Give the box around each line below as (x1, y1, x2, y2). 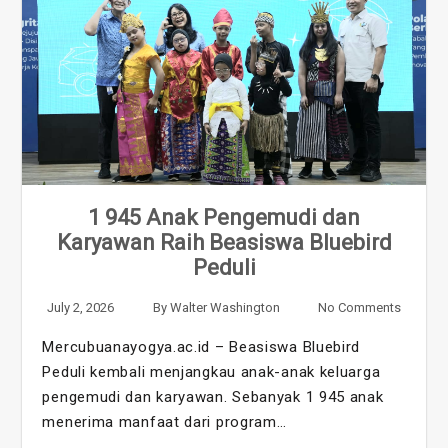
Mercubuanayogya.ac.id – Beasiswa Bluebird (42, 337, 361, 356)
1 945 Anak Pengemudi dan (88, 204, 360, 230)
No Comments (317, 299, 401, 315)
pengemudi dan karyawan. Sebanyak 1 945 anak (42, 387, 384, 406)
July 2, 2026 (47, 299, 115, 315)
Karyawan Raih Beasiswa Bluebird (56, 229, 392, 255)
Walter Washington (169, 299, 280, 315)
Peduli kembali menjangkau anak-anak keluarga (42, 362, 381, 381)
